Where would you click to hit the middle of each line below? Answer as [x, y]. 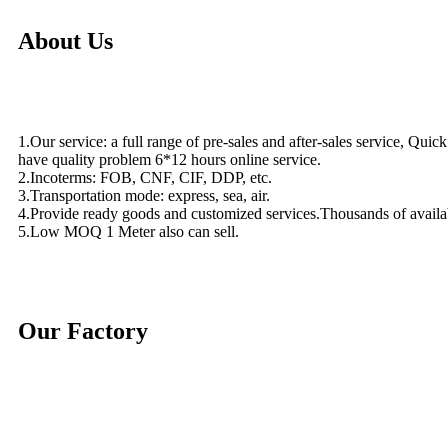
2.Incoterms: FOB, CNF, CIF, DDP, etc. [145, 177]
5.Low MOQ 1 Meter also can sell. [128, 231]
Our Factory [83, 331]
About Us [65, 41]
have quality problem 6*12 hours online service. [169, 159]
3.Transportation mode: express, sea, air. [144, 195]
